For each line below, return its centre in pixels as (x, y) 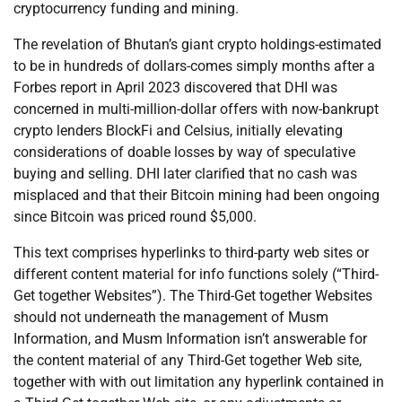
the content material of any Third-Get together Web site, (188, 361)
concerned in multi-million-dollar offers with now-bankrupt (196, 109)
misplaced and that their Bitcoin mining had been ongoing (197, 196)
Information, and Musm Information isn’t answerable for (190, 339)
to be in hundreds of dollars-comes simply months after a (194, 66)
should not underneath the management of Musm (171, 318)
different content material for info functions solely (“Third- (196, 275)
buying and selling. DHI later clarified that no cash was (185, 174)
